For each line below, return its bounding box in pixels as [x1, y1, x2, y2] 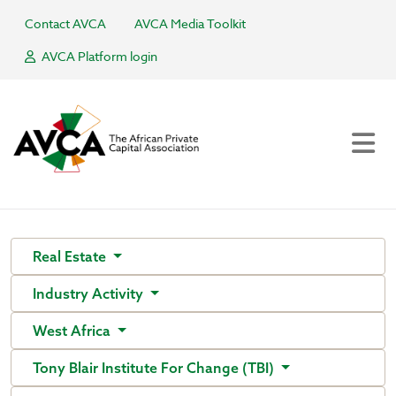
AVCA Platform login [39, 48, 157, 65]
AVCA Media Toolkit [134, 15, 246, 32]
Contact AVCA [25, 15, 106, 32]
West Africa [33, 322, 114, 339]
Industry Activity [33, 285, 147, 302]
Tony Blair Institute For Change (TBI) [33, 359, 278, 377]
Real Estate [33, 247, 110, 265]
